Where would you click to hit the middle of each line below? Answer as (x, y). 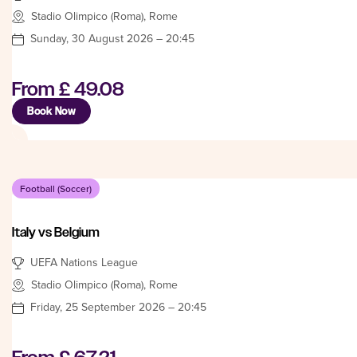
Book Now (51, 111)
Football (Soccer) (56, 188)
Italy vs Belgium (56, 232)
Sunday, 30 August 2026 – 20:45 (112, 38)
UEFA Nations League (84, 262)
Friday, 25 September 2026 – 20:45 (118, 306)
